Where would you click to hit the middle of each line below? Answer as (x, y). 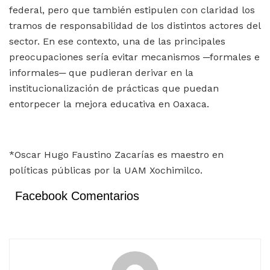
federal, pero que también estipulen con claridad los (132, 10)
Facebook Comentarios (77, 196)
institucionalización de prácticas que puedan (114, 88)
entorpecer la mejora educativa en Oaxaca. (109, 104)
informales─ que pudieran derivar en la (101, 72)
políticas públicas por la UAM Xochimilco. (106, 170)
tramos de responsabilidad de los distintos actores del (135, 25)
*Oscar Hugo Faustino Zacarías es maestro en (116, 154)
